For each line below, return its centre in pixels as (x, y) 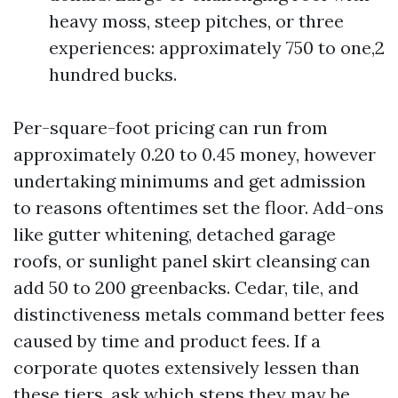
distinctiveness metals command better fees (199, 314)
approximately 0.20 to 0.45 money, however (195, 154)
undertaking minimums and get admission (190, 181)
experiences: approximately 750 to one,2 (217, 48)
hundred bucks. (113, 74)
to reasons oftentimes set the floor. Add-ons (199, 207)
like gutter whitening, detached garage (175, 234)
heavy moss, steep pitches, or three (196, 21)
